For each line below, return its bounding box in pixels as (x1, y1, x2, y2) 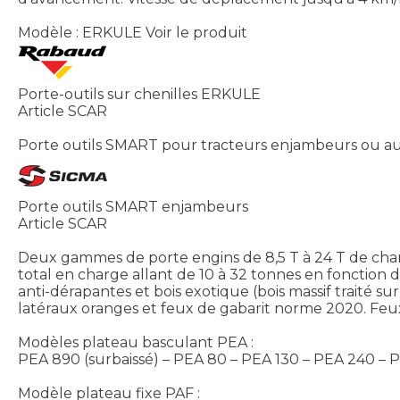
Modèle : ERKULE (18, 23, 142, 41)
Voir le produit (146, 23, 247, 41)
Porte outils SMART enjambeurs (18, 197, 248, 215)
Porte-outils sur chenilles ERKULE (18, 85, 261, 103)
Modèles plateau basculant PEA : (18, 333, 254, 351)
